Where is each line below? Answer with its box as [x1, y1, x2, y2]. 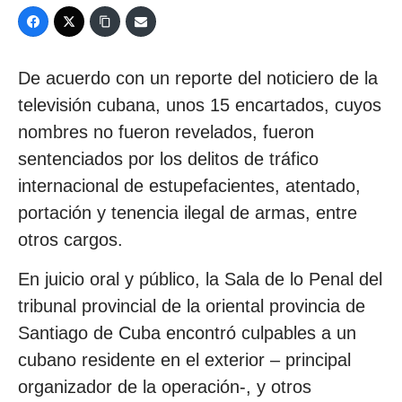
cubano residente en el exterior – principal [18, 350, 351, 371]
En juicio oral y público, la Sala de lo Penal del [18, 269, 382, 290]
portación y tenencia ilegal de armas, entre [18, 203, 357, 223]
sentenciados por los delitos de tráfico [18, 149, 319, 169]
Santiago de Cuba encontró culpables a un [18, 323, 356, 344]
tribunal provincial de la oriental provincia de [18, 296, 365, 317]
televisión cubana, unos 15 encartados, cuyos [18, 95, 381, 115]
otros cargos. [18, 230, 123, 249]
